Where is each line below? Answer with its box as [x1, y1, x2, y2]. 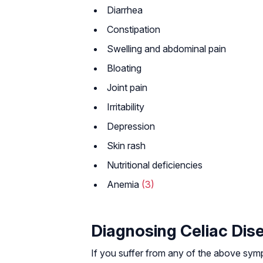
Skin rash [107, 140, 146, 151]
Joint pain [107, 82, 147, 93]
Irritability [107, 101, 144, 113]
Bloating [107, 62, 141, 74]
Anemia [107, 178, 141, 190]
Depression [107, 120, 155, 132]
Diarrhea [107, 4, 143, 16]
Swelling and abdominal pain [107, 43, 226, 55]
